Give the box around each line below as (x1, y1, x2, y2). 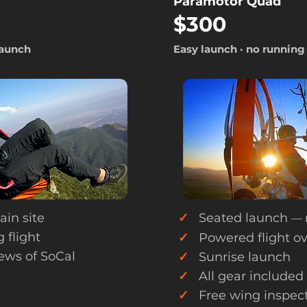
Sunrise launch (188, 249, 291, 265)
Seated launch (188, 210, 291, 225)
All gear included (188, 269, 304, 284)
